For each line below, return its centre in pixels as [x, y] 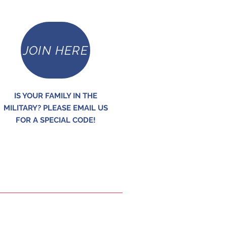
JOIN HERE [55, 50]
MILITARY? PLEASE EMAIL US [56, 108]
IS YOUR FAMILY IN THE [56, 96]
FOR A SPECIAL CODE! [56, 120]
